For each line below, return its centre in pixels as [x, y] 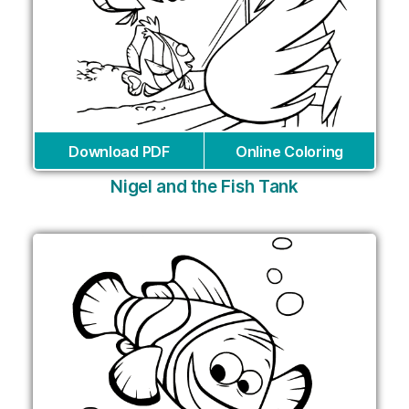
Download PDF [119, 151]
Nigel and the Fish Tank [204, 186]
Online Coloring [289, 151]
